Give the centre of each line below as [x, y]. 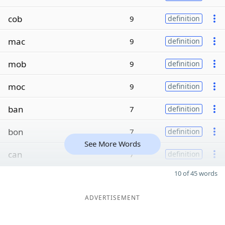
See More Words [113, 144]
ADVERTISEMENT [113, 198]
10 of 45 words [196, 173]
